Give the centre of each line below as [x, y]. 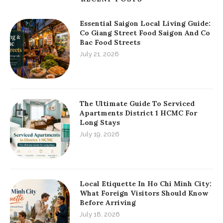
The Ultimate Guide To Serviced [137, 104]
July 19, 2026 [100, 134]
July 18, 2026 [100, 215]
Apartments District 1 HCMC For [138, 113]
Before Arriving [108, 203]
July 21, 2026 [99, 54]
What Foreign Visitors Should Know [144, 193]
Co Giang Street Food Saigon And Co [145, 33]
